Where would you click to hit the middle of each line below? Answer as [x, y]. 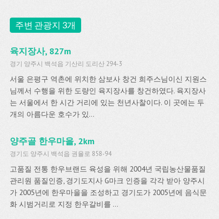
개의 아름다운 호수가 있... [52, 114]
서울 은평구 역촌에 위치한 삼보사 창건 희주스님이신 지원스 [108, 79]
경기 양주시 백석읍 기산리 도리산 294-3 [66, 64]
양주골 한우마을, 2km [52, 141]
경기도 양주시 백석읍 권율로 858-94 [61, 154]
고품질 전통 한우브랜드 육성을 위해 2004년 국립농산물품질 [108, 169]
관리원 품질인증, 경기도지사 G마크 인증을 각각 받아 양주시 [107, 181]
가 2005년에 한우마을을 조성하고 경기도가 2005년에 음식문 [108, 192]
